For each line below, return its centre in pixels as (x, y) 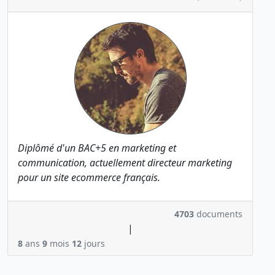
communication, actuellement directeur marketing (125, 163)
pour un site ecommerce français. (89, 178)
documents (218, 214)
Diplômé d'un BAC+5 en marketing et (97, 148)
